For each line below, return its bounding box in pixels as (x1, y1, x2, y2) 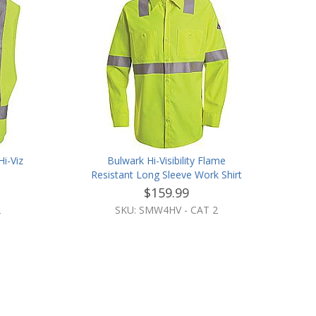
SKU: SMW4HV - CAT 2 (115, 203, 219, 217)
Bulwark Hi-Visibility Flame (107, 154, 226, 167)
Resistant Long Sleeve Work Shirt (91, 168, 243, 181)
